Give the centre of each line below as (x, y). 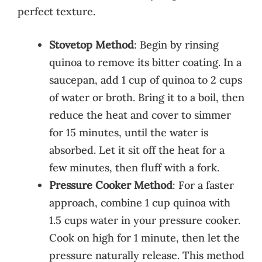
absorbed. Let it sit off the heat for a (137, 150)
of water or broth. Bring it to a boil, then (147, 97)
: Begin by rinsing (176, 44)
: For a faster (203, 185)
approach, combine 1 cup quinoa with (140, 202)
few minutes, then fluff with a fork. (134, 167)
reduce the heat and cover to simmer (140, 115)
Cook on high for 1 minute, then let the (144, 237)
